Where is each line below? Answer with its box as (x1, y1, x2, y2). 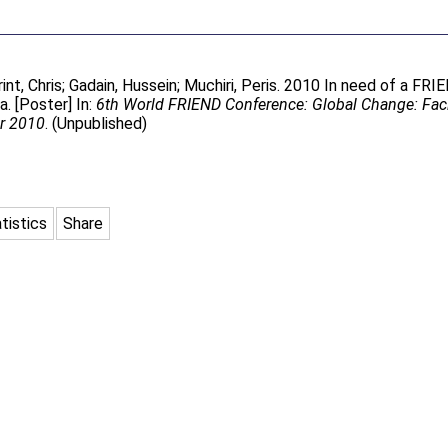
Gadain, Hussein (69, 76, 178, 95)
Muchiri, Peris (184, 76, 278, 95)
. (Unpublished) (45, 114, 148, 133)
